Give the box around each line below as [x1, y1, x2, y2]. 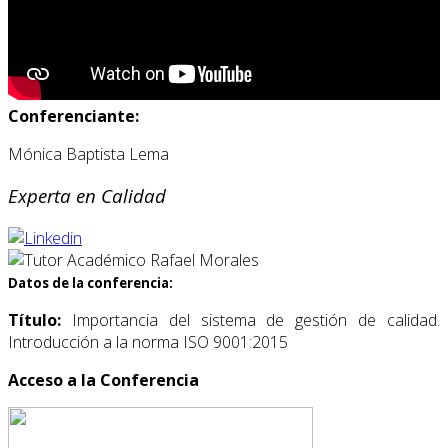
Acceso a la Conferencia [8, 369, 199, 392]
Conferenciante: [8, 104, 139, 127]
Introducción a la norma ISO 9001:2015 [8, 331, 288, 354]
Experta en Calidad [8, 183, 166, 209]
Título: [8, 309, 72, 332]
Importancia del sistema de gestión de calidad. [71, 309, 441, 332]
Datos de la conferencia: [8, 274, 173, 293]
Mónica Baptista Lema [8, 142, 169, 165]
